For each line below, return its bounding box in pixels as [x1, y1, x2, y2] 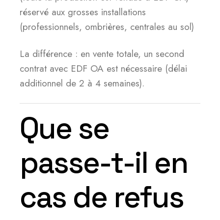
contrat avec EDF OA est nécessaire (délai [20, 62, 187, 75]
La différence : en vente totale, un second [20, 47, 184, 60]
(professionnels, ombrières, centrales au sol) [20, 20, 194, 33]
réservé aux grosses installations [20, 5, 146, 19]
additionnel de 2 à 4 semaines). [20, 77, 144, 90]
